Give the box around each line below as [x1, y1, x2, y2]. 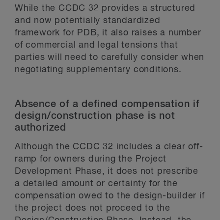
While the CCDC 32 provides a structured [15, 3, 196, 13]
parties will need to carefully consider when [15, 53, 205, 62]
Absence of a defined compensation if [15, 99, 199, 109]
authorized [15, 122, 67, 133]
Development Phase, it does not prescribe [15, 166, 198, 176]
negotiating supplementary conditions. [15, 65, 182, 74]
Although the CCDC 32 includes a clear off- [15, 142, 203, 151]
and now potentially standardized [15, 16, 161, 25]
